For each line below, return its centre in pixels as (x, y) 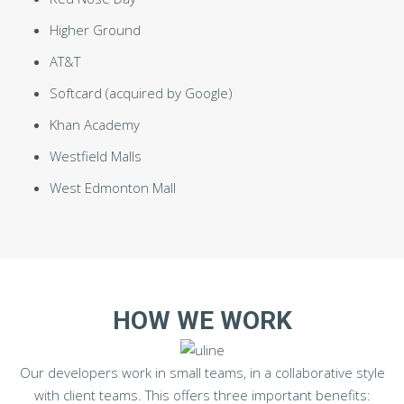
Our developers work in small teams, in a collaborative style (202, 373)
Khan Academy (95, 124)
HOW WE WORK (202, 320)
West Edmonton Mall (113, 187)
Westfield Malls (96, 156)
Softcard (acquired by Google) (141, 92)
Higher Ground (95, 29)
